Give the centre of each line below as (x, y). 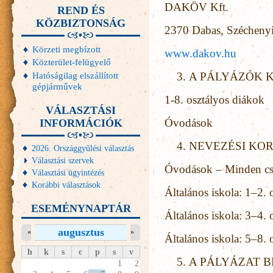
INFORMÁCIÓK (81, 123)
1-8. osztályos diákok (214, 100)
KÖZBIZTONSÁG (81, 23)
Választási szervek (63, 161)
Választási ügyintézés (68, 172)
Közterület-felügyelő (71, 62)
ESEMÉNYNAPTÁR (81, 208)
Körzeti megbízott (66, 49)
